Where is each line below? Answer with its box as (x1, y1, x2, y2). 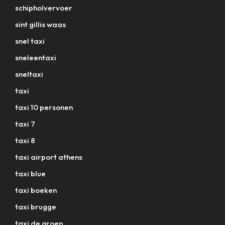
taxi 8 (15, 135, 35, 145)
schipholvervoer (15, 3, 72, 13)
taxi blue (15, 168, 46, 178)
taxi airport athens (15, 152, 82, 162)
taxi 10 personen (15, 102, 73, 112)
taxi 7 (15, 119, 35, 129)
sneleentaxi (15, 52, 56, 62)
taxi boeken (15, 185, 57, 195)
